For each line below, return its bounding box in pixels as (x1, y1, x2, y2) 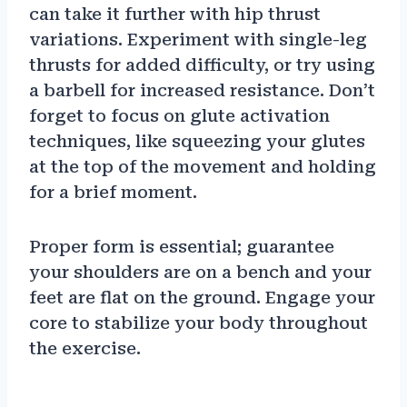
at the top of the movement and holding (29, 157, 376, 177)
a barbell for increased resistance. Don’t (29, 81, 375, 101)
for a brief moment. (29, 183, 197, 203)
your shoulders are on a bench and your (29, 263, 372, 283)
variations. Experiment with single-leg (29, 30, 367, 50)
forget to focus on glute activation (29, 106, 330, 126)
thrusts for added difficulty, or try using (29, 55, 375, 75)
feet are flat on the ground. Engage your (29, 288, 375, 308)
